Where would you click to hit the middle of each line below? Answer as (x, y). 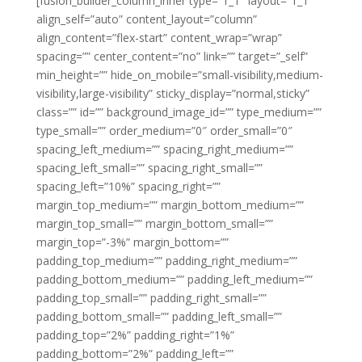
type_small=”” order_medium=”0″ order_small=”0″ (164, 130)
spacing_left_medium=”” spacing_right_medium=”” (164, 149)
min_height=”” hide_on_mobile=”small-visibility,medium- (179, 75)
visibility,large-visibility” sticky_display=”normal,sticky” (173, 93)
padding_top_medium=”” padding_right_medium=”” (166, 261)
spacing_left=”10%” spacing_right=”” (128, 186)
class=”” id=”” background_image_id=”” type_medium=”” (179, 112)
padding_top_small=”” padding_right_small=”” (151, 298)
